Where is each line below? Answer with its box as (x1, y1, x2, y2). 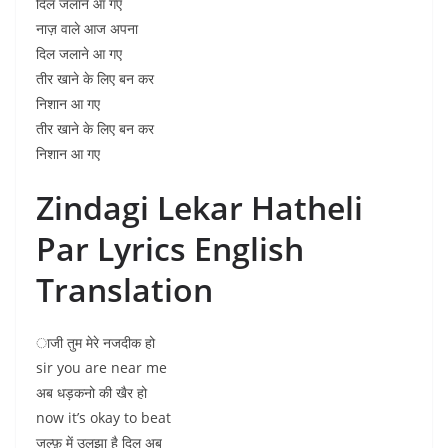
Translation (36, 268, 213, 311)
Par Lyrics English (36, 227, 304, 270)
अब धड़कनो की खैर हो (36, 383, 147, 402)
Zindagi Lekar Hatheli (36, 186, 363, 229)
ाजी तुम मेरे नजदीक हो (36, 333, 155, 352)
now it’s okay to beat (36, 408, 171, 427)
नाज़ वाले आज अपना (36, 19, 138, 38)
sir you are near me (36, 358, 167, 377)
